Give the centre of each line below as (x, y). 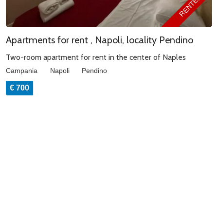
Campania (23, 70)
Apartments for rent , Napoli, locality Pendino (100, 40)
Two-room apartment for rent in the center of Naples (96, 57)
